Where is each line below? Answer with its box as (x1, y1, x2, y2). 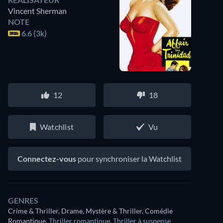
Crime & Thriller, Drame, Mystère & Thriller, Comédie (8, 207, 173, 215)
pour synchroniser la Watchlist (76, 154, 182, 163)
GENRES (8, 196, 38, 205)
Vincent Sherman (8, 6, 67, 15)
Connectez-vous (17, 154, 76, 163)
